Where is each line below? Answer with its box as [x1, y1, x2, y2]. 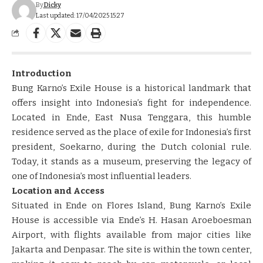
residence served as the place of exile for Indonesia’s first [12, 126, 251, 137]
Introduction [12, 68, 72, 79]
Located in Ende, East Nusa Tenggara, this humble [12, 112, 251, 123]
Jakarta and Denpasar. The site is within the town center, [12, 244, 251, 255]
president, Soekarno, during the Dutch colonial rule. [12, 141, 251, 152]
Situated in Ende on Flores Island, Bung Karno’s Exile [12, 200, 251, 211]
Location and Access [12, 185, 104, 196]
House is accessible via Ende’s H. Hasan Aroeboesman [12, 214, 251, 225]
